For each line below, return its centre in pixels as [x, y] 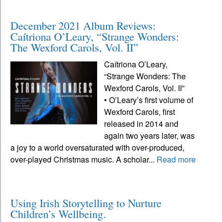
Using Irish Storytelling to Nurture [86, 202]
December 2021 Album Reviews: [83, 25]
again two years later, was [150, 135]
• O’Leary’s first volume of [149, 100]
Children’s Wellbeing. [60, 213]
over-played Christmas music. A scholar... [83, 159]
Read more [176, 159]
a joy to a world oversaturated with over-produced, [97, 147]
